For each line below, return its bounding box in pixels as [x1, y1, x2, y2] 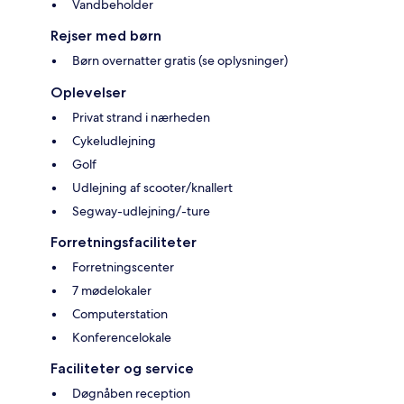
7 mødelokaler [72, 281, 151, 298]
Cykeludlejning [72, 132, 156, 149]
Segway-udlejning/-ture [72, 202, 210, 219]
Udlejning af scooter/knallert [72, 179, 233, 196]
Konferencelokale [72, 328, 171, 345]
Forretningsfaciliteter [50, 233, 197, 251]
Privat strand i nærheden [72, 108, 210, 125]
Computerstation [72, 305, 168, 322]
